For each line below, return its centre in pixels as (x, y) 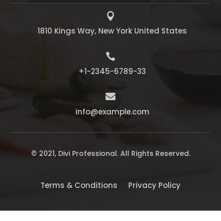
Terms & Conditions (79, 185)
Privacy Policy (154, 185)
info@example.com (112, 111)
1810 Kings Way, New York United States (112, 31)
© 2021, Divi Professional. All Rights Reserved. (110, 153)
